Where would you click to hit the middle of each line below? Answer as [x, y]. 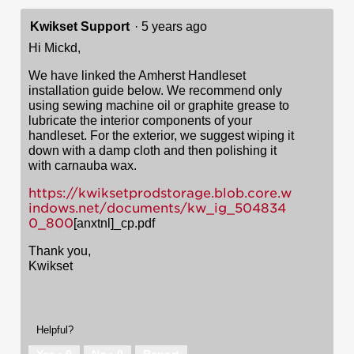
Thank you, [60, 250]
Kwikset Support [80, 26]
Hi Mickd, [55, 47]
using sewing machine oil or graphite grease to [159, 105]
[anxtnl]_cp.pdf [114, 223]
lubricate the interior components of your [140, 120]
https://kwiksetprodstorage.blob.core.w [160, 193]
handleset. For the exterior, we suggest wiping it [161, 135]
